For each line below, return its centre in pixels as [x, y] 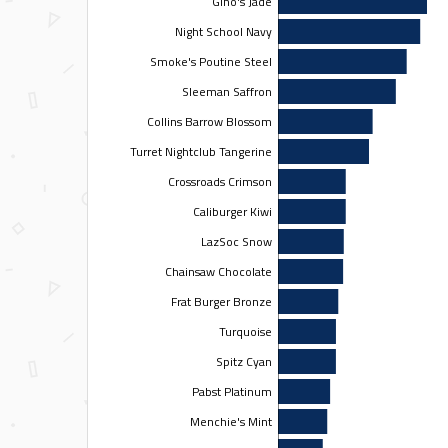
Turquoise [245, 331]
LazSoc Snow [236, 241]
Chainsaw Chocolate [218, 271]
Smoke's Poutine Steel [210, 61]
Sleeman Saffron [226, 91]
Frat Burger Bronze [221, 301]
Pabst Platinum [231, 391]
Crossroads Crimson [219, 181]
